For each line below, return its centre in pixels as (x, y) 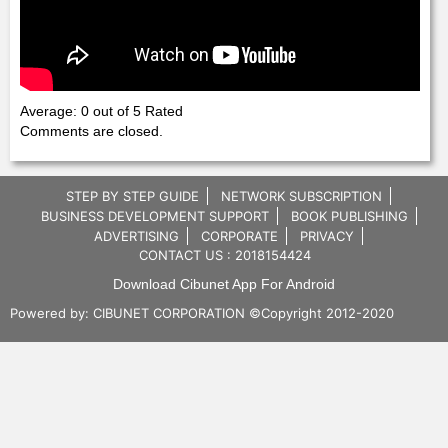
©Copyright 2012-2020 (319, 313)
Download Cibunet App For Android (224, 284)
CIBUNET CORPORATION (169, 313)
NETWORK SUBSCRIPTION (301, 196)
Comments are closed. (91, 131)
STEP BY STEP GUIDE (132, 196)
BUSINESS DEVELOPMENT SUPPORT (154, 216)
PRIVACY (327, 236)
